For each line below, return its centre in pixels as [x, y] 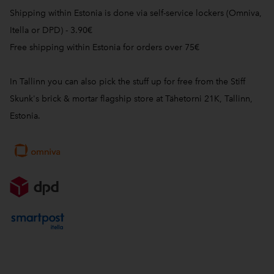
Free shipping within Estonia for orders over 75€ [105, 47]
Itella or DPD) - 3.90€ [51, 30]
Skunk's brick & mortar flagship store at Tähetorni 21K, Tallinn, [131, 98]
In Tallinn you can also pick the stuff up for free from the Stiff [128, 81]
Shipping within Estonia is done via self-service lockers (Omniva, [136, 13]
